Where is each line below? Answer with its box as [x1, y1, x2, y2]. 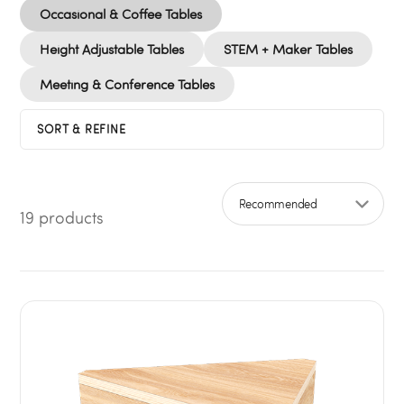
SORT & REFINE [37, 122, 126, 136]
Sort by [221, 217, 274, 239]
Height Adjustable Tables [40, 41, 185, 58]
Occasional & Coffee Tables [40, 5, 203, 23]
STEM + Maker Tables [224, 41, 353, 58]
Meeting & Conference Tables [40, 76, 216, 93]
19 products [20, 207, 105, 228]
